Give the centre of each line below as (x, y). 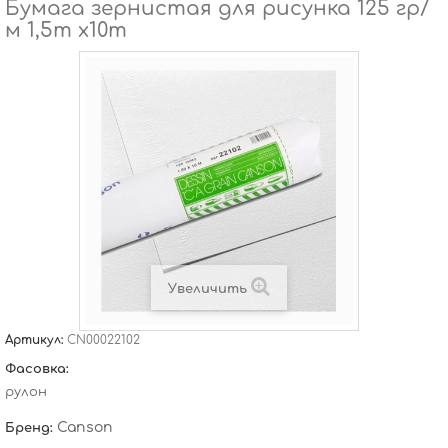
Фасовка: (39, 369)
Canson (85, 427)
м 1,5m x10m (66, 30)
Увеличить (207, 289)
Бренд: (31, 428)
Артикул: (36, 340)
